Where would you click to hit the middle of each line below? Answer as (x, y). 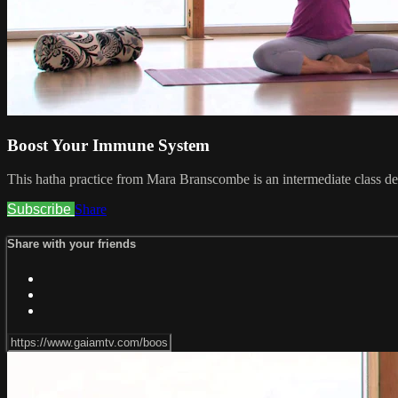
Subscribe (41, 210)
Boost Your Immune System (108, 145)
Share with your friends (72, 244)
